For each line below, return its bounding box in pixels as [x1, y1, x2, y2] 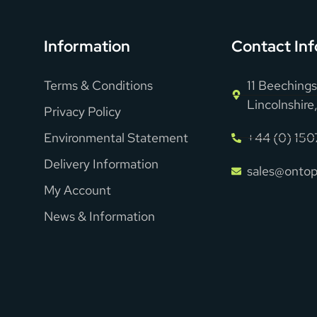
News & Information [43, 208, 155, 225]
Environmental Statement [43, 129, 188, 146]
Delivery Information [43, 156, 158, 173]
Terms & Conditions [43, 77, 153, 94]
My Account [43, 182, 111, 199]
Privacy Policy [43, 103, 121, 120]
